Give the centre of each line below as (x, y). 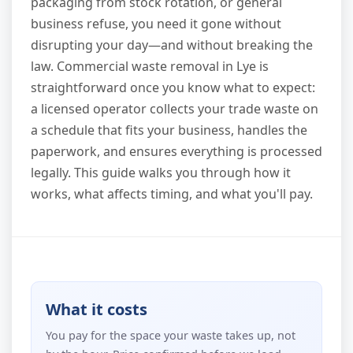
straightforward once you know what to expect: (173, 88)
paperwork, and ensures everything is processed (176, 152)
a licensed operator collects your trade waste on (175, 109)
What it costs (97, 309)
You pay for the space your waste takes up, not (171, 336)
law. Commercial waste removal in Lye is (150, 67)
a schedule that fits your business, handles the (169, 130)
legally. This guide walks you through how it (161, 173)
